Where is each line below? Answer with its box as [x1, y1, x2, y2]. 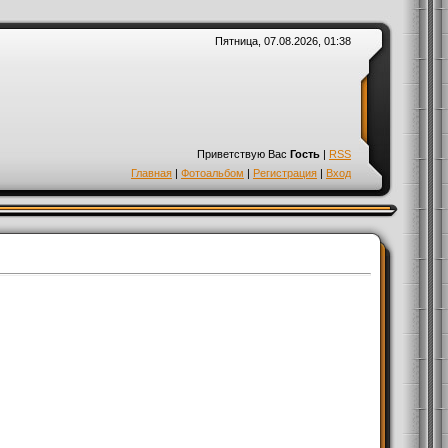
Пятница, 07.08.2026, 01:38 [215, 35, 351, 47]
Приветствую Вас [197, 148, 287, 160]
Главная [131, 167, 172, 179]
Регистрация [253, 167, 317, 179]
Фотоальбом [181, 167, 244, 179]
